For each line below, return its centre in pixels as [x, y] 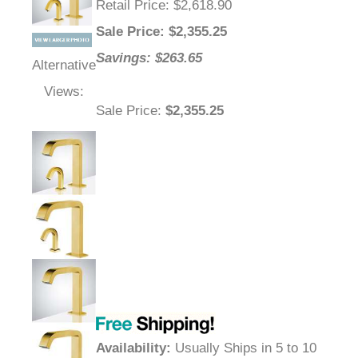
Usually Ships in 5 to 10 [244, 348]
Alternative [64, 66]
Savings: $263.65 [149, 58]
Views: [64, 92]
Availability [131, 348]
